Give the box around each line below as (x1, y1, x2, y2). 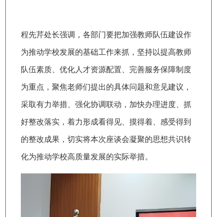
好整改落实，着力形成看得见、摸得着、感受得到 (20, 118, 191, 126)
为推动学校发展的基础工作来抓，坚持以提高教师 (20, 48, 191, 57)
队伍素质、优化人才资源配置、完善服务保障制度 (20, 65, 191, 74)
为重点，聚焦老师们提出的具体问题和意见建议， (20, 83, 191, 92)
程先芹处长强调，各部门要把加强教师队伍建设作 (20, 31, 191, 39)
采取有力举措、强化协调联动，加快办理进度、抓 (20, 100, 191, 109)
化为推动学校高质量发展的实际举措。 (20, 153, 153, 161)
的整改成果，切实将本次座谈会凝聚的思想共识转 (20, 135, 191, 144)
